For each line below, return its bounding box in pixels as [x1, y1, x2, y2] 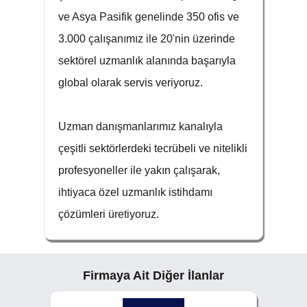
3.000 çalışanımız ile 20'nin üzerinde [58, 33, 235, 45]
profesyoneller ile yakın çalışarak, [58, 164, 220, 176]
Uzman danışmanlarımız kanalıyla [58, 121, 223, 132]
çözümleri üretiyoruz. [58, 208, 159, 220]
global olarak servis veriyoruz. [58, 77, 203, 88]
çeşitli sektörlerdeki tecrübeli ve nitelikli [58, 143, 247, 154]
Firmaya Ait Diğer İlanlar [83, 269, 224, 282]
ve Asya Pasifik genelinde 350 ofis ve [58, 11, 239, 23]
